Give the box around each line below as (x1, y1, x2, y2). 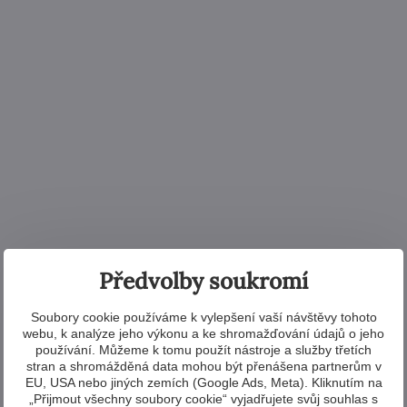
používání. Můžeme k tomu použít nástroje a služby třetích (35, 342, 372, 357)
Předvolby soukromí (99, 265, 308, 295)
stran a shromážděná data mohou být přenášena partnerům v (25, 358, 382, 373)
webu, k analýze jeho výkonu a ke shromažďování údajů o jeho (23, 325, 384, 341)
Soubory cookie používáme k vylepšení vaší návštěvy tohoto (30, 309, 377, 324)
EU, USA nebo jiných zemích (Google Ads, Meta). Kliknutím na (25, 374, 382, 390)
